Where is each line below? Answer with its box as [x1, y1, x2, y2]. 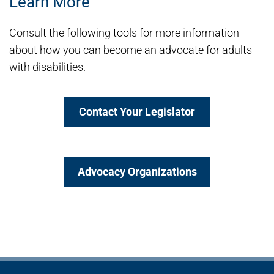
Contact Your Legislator [79, 105, 195, 118]
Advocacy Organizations [77, 165, 197, 178]
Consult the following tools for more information [9, 26, 239, 39]
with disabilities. [9, 61, 86, 73]
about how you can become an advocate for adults [9, 43, 252, 56]
